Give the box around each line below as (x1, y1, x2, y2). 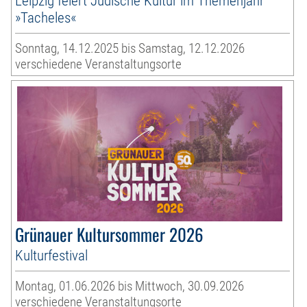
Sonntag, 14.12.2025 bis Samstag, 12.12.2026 (15, 40, 245, 57)
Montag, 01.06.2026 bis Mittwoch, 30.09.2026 (15, 278, 245, 295)
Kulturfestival (15, 247, 88, 265)
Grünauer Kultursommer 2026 (15, 221, 204, 247)
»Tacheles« (15, 9, 77, 27)
